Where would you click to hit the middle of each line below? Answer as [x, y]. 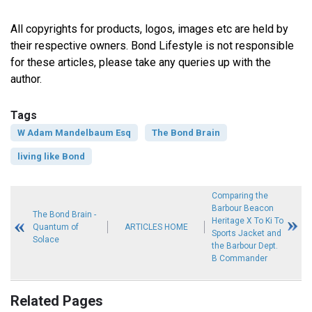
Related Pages [57, 301]
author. [26, 79]
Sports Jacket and [247, 234]
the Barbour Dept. [245, 246]
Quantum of [56, 227]
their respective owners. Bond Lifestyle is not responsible [152, 46]
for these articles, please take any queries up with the [141, 63]
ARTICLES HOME [156, 227]
